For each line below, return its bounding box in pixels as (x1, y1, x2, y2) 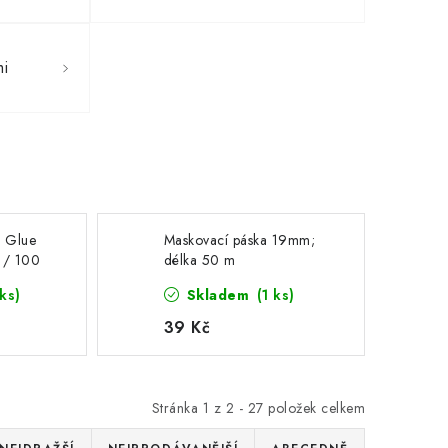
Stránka (151, 398, 203, 418)
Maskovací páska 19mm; (163, 230, 316, 250)
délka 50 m (163, 250, 236, 270)
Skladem (182, 285, 254, 305)
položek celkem (263, 398, 365, 418)
